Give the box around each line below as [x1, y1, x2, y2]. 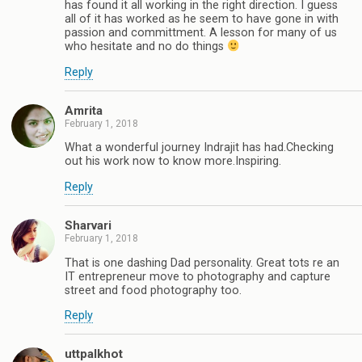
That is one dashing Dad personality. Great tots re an [65, 255, 339, 270]
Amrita [65, 103, 103, 118]
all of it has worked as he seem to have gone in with [65, 12, 339, 27]
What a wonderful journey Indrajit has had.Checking [65, 141, 334, 155]
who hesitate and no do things [65, 40, 227, 54]
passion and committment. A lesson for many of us [65, 26, 337, 40]
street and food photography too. [65, 283, 242, 297]
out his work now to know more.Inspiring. [65, 154, 281, 169]
